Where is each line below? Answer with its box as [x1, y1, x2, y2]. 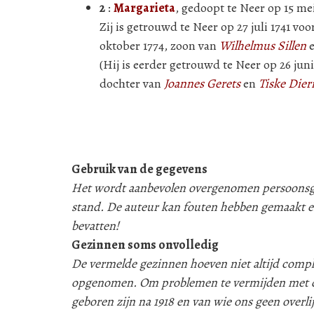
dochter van [100, 75, 164, 92]
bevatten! [71, 217, 119, 234]
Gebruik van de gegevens [71, 160, 207, 177]
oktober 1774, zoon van [100, 37, 219, 54]
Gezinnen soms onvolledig [71, 235, 219, 253]
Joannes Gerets [164, 75, 240, 92]
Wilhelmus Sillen [219, 37, 306, 54]
